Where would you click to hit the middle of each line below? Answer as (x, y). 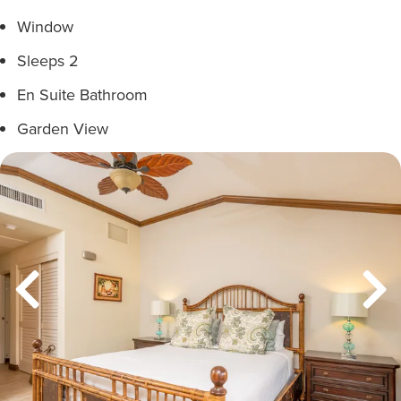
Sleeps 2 (48, 60)
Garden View (63, 128)
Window (45, 26)
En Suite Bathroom (82, 94)
